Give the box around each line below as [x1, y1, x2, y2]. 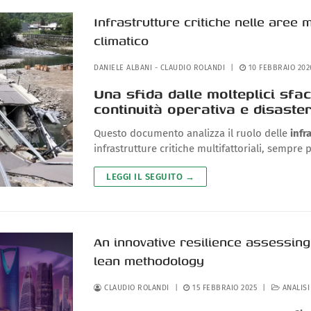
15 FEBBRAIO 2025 [192, 283, 258, 292]
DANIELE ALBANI [94, 62, 153, 72]
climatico [94, 31, 149, 50]
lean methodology [94, 251, 205, 270]
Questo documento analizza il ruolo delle [94, 126, 291, 140]
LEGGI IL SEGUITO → [106, 171, 195, 182]
